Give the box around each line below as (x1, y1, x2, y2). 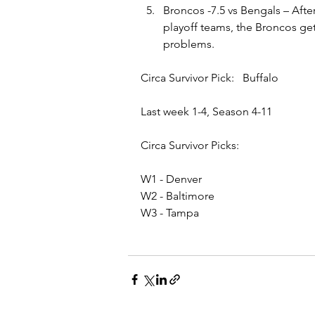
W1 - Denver (141, 172, 202, 186)
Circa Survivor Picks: (141, 139, 239, 152)
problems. (163, 37, 214, 51)
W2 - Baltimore (141, 189, 214, 202)
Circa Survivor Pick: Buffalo (141, 71, 278, 84)
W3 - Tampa (141, 206, 199, 219)
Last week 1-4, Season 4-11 (141, 105, 275, 118)
